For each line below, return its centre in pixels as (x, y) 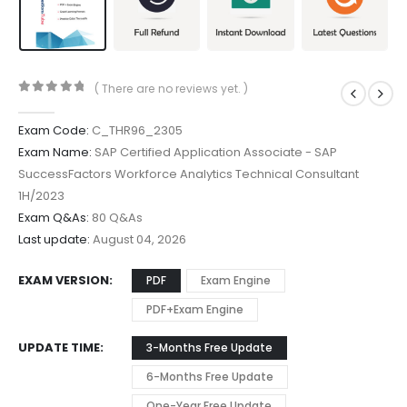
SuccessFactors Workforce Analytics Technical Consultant (189, 174)
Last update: (54, 240)
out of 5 (63, 103)
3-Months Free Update (209, 348)
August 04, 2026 (138, 240)
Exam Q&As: (54, 218)
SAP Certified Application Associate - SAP (214, 153)
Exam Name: (55, 153)
